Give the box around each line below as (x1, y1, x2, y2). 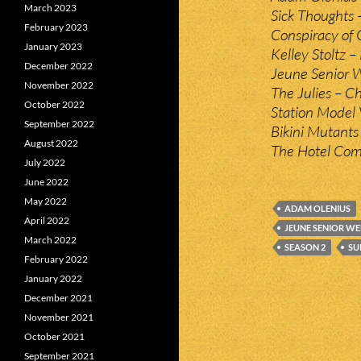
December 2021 (24, 292, 93, 304)
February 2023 (24, 21, 88, 33)
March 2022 (24, 234, 77, 246)
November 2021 (24, 311, 93, 323)
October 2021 (24, 330, 85, 342)
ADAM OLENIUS (284, 203, 351, 214)
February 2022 (24, 253, 88, 265)
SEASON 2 (284, 242, 326, 252)
